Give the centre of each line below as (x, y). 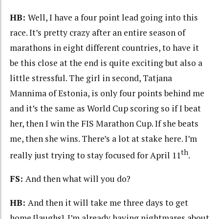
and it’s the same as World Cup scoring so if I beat (105, 109)
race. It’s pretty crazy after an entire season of (98, 33)
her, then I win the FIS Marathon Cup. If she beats (104, 124)
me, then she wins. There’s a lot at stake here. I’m (103, 139)
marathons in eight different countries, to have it (104, 48)
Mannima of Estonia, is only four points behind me (107, 93)
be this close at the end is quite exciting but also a (106, 63)
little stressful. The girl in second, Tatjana (91, 78)
